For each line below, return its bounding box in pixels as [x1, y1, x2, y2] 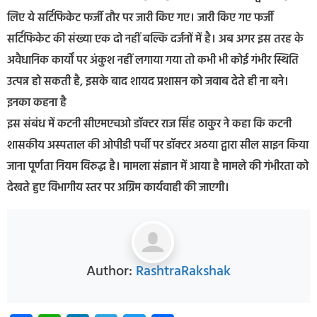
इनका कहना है [7, 94, 67, 113]
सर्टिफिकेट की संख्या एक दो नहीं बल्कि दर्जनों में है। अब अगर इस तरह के [7, 30, 304, 50]
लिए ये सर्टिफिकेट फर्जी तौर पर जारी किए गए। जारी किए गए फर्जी [7, 9, 273, 28]
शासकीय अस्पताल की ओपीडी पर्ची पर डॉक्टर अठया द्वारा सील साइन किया [7, 137, 309, 156]
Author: [86, 260, 136, 283]
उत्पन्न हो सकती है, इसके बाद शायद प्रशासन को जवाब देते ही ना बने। [7, 73, 289, 92]
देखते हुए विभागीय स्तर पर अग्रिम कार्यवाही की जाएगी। [7, 179, 229, 198]
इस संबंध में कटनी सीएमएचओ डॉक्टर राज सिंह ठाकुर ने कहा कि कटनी [7, 115, 292, 134]
